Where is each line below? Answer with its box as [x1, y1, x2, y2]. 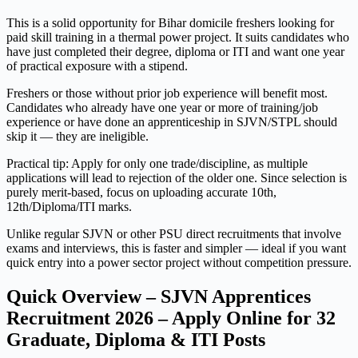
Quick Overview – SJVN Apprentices [6, 286, 311, 308]
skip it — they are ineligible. [6, 129, 149, 144]
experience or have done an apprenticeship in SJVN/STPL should [6, 115, 337, 129]
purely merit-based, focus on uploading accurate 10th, [6, 185, 276, 200]
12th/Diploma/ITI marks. [6, 200, 132, 214]
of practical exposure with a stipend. [6, 59, 188, 74]
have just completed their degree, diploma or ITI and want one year [6, 45, 344, 59]
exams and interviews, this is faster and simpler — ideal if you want [6, 241, 346, 256]
